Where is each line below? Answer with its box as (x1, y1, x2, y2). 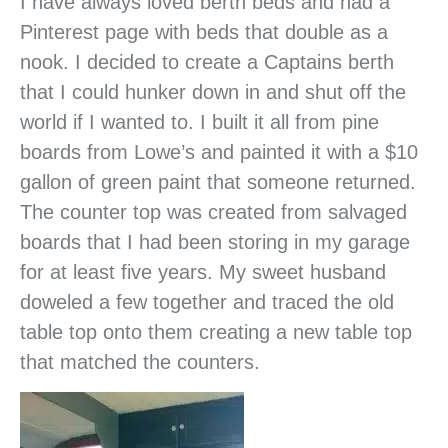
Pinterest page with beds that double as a (20, 21, 388, 44)
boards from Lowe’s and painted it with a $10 (20, 141, 418, 164)
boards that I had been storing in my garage (20, 231, 410, 254)
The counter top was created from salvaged (20, 201, 407, 224)
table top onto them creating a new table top (20, 321, 412, 344)
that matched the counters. (20, 351, 260, 374)
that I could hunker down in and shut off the (20, 81, 406, 104)
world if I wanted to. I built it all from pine (20, 111, 379, 134)
